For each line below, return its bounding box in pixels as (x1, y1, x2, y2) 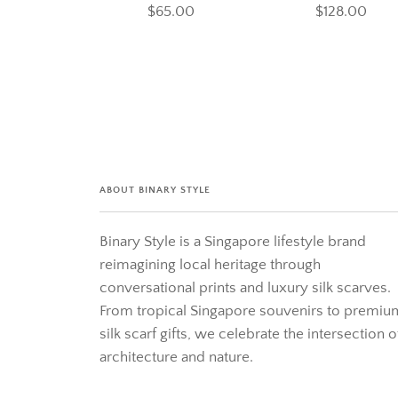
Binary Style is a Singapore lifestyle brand (99, 234, 366, 251)
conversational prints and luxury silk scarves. (99, 280, 391, 297)
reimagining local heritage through (99, 257, 321, 274)
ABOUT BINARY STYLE (99, 185, 211, 196)
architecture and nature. (99, 349, 253, 366)
